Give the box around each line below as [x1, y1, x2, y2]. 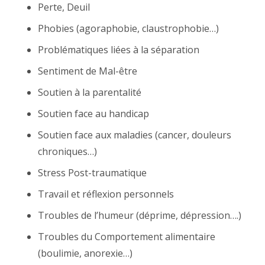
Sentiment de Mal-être [38, 64, 137, 77]
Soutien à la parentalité [38, 85, 141, 99]
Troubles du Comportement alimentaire [38, 230, 215, 243]
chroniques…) [38, 144, 97, 158]
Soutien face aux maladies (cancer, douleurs [38, 128, 231, 141]
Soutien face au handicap [38, 106, 149, 120]
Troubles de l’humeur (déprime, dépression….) [38, 208, 241, 222]
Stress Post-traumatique [38, 166, 147, 179]
